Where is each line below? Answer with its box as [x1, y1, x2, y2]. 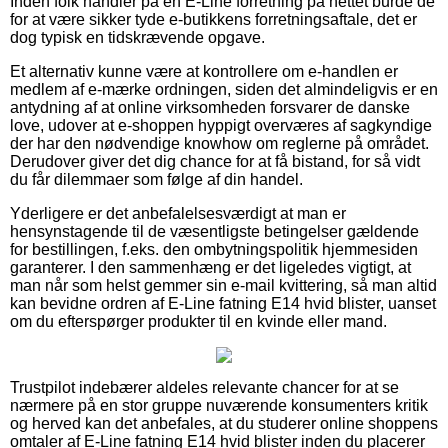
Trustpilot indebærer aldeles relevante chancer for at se [10, 378, 399, 396]
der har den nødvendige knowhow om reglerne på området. [10, 134, 429, 152]
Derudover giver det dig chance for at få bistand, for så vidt [10, 152, 420, 170]
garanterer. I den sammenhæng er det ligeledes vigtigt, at [10, 258, 411, 276]
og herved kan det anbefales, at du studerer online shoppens [10, 414, 438, 432]
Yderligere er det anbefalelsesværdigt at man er [10, 204, 346, 222]
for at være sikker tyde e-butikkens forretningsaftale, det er [10, 10, 417, 28]
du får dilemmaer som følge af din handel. [10, 170, 303, 188]
